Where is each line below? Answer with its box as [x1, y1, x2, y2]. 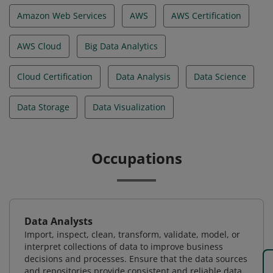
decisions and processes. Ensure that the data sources [24, 253, 247, 264]
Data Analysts [24, 214, 93, 228]
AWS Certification [171, 10, 241, 21]
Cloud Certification [17, 71, 93, 82]
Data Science [194, 71, 246, 82]
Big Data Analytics [85, 40, 158, 52]
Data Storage [17, 101, 69, 113]
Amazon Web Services [17, 10, 107, 21]
